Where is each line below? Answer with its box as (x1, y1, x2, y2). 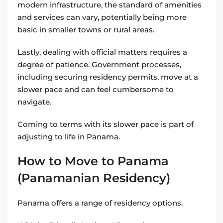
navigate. (17, 97, 53, 107)
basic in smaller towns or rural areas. (17, 25, 156, 35)
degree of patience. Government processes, (17, 60, 181, 70)
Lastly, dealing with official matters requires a (17, 47, 187, 57)
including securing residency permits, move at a (17, 72, 198, 82)
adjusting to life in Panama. (17, 132, 120, 142)
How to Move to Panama (17, 154, 169, 169)
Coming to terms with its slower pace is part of (17, 119, 194, 129)
